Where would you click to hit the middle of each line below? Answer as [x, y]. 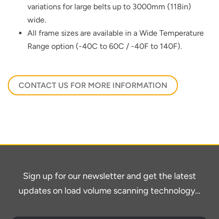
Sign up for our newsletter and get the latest [109, 176]
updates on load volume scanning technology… [109, 190]
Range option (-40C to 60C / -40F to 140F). [104, 46]
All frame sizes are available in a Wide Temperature [115, 33]
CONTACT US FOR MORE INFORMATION [93, 85]
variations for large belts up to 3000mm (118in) [109, 6]
